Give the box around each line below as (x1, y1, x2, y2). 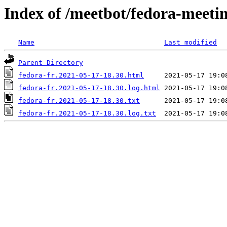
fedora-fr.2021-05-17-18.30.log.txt (18, 109, 156, 118)
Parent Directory (18, 59, 83, 67)
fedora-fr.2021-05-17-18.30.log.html (18, 84, 160, 92)
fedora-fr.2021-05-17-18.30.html (18, 71, 144, 80)
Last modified (164, 39, 217, 47)
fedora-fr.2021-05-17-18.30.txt (18, 97, 140, 105)
